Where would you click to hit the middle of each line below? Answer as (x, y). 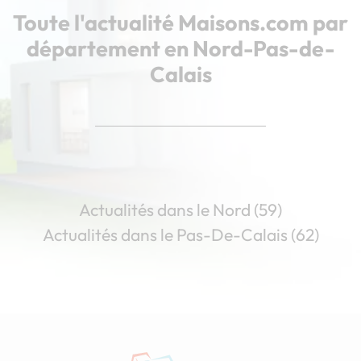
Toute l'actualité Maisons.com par (180, 23)
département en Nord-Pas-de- (180, 48)
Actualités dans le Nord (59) (180, 210)
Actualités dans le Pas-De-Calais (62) (180, 234)
